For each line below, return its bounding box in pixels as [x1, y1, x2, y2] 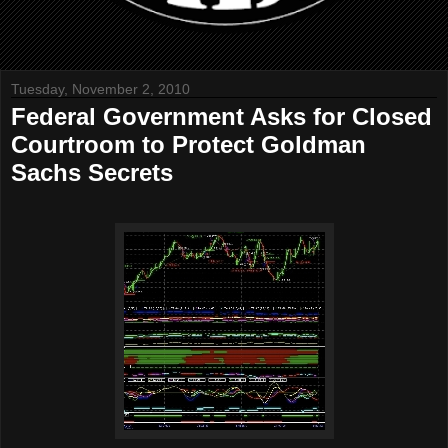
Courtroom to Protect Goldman [11, 131, 366, 158]
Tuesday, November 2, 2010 [11, 81, 190, 97]
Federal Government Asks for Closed [11, 103, 432, 130]
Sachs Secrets [11, 159, 173, 186]
